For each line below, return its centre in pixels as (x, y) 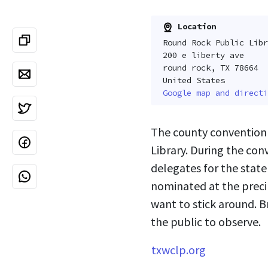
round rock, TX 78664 (210, 68)
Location (194, 26)
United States (194, 80)
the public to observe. (206, 222)
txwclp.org (179, 250)
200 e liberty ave (203, 55)
